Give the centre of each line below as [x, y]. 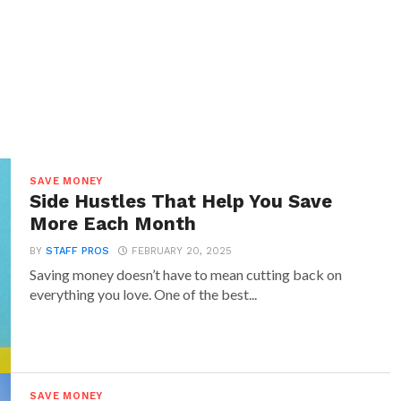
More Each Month [113, 224]
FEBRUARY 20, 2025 [182, 251]
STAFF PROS [78, 251]
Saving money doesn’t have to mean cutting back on [186, 274]
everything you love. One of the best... [144, 294]
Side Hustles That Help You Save [181, 201]
